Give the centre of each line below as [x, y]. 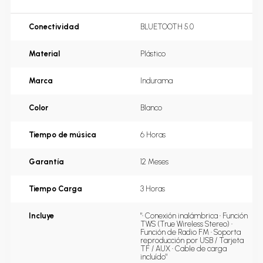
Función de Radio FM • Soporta [191, 232]
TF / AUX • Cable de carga [184, 249]
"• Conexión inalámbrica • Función [195, 216]
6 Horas [153, 135]
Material [44, 54]
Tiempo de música [63, 135]
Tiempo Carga [55, 189]
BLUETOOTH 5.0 [167, 27]
